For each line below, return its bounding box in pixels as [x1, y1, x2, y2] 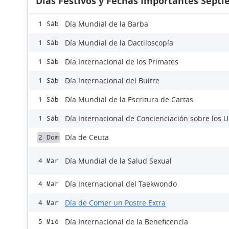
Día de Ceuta [65, 132, 109, 142]
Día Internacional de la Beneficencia [65, 217, 188, 226]
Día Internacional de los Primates [65, 57, 178, 66]
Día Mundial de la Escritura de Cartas [65, 95, 193, 104]
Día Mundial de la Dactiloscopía [65, 38, 173, 48]
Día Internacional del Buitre [65, 76, 159, 85]
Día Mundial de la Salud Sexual [65, 155, 172, 166]
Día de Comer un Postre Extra [65, 198, 166, 208]
